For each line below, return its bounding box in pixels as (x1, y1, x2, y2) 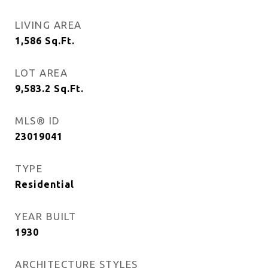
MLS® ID (15, 115, 60, 126)
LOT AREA (15, 67, 68, 78)
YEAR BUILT (15, 211, 76, 222)
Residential (15, 179, 74, 190)
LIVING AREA (15, 19, 82, 31)
